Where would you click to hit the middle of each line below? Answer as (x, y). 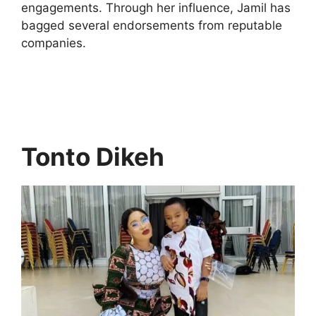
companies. (54, 43)
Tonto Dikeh (93, 156)
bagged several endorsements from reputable (152, 25)
